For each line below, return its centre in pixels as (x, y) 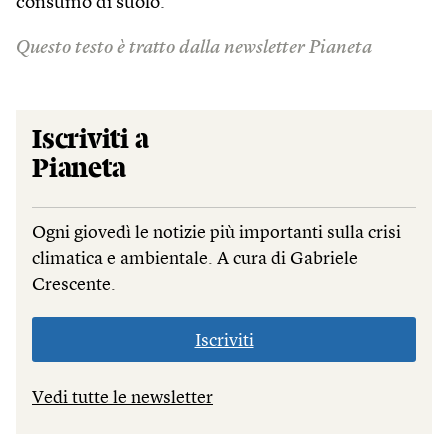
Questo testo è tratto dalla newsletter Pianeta (194, 48)
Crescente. (74, 284)
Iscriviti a (90, 139)
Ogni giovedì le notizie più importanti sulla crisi (216, 232)
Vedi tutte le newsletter (122, 397)
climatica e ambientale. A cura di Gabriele (195, 258)
